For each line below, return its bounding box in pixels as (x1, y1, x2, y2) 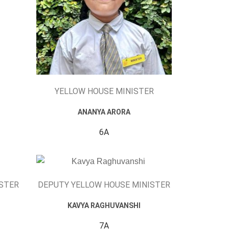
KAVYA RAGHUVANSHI (67, 201, 141, 210)
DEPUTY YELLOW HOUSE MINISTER (38, 179, 170, 190)
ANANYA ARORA (78, 107, 130, 116)
